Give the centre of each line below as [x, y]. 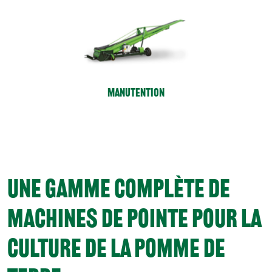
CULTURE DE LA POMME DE [116, 249]
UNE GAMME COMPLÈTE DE [119, 189]
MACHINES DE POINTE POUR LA [134, 219]
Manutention [136, 93]
